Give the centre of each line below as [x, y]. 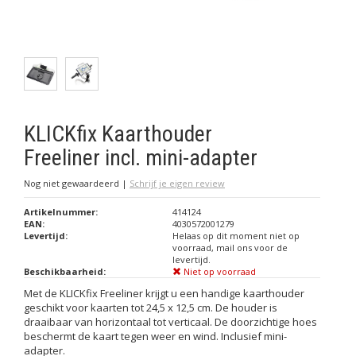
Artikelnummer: [61, 212]
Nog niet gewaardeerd [73, 183]
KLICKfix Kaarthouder [118, 134]
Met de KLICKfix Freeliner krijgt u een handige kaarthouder [164, 293]
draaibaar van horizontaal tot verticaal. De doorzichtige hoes [170, 322]
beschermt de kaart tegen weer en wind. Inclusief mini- [155, 336]
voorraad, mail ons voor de [230, 248]
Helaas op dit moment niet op [236, 236]
